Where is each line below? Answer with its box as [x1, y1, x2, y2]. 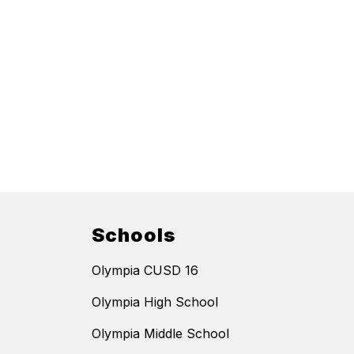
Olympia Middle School [92, 326, 229, 342]
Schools [92, 224, 175, 247]
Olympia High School [92, 294, 218, 311]
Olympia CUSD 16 [92, 262, 198, 279]
